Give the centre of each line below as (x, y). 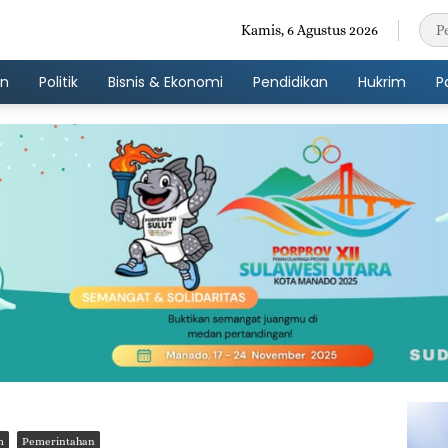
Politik (58, 81)
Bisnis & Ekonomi (165, 81)
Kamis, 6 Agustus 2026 (309, 29)
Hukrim (382, 81)
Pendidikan (290, 81)
